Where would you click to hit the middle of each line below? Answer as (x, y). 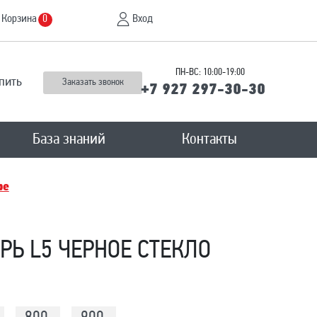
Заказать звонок (93, 82)
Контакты (210, 140)
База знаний (69, 140)
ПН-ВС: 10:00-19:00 (210, 72)
